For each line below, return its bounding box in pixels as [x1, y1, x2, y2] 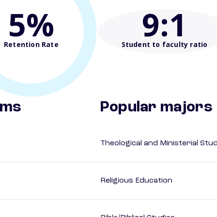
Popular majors [100, 100, 213, 116]
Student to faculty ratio [121, 39, 208, 49]
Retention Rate [4, 39, 59, 49]
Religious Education [100, 177, 172, 185]
